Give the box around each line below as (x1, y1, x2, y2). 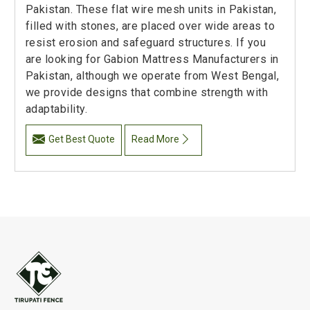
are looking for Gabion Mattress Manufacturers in (25, 52, 279, 66)
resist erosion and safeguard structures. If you (25, 35, 266, 49)
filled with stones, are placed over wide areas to (25, 19, 275, 33)
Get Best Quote (48, 133, 115, 145)
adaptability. (25, 102, 88, 116)
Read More (131, 133, 180, 145)
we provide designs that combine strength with (25, 85, 268, 99)
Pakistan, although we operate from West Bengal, (25, 69, 280, 82)
